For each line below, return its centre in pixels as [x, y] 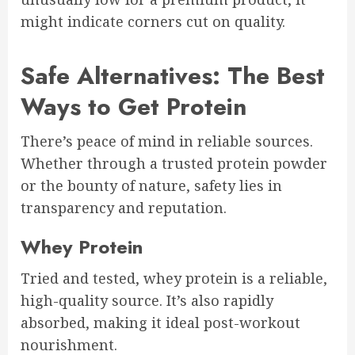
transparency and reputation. [124, 208]
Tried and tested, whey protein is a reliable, [174, 278]
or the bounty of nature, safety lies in [151, 185]
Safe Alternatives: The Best [173, 76]
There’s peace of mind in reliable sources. [167, 141]
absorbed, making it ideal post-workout [160, 323]
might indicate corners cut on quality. [153, 21]
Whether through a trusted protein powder [174, 163]
